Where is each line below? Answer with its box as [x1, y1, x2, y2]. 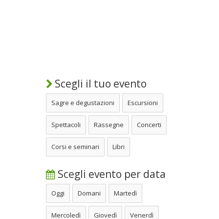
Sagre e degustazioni [51, 98, 114, 107]
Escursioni [128, 98, 158, 107]
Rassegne [94, 120, 124, 129]
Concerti [137, 120, 161, 129]
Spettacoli [51, 120, 81, 129]
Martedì [114, 188, 137, 197]
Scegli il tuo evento [52, 76, 147, 90]
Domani [78, 188, 101, 197]
